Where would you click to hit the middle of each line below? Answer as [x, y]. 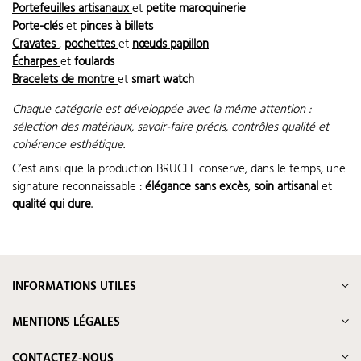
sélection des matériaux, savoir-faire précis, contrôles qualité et [170, 128]
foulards [94, 62]
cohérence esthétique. [68, 145]
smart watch [163, 80]
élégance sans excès [197, 187]
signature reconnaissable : [79, 187]
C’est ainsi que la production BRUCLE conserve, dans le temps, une [179, 169]
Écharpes [36, 62]
